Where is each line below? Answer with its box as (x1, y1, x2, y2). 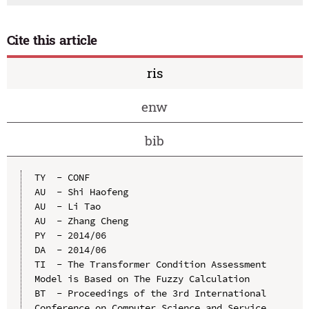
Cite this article (6, 31, 98, 49)
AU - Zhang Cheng (34, 214, 128, 227)
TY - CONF (34, 170, 90, 183)
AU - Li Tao (34, 199, 101, 212)
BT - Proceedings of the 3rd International (34, 286, 266, 299)
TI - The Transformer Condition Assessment (34, 257, 266, 270)
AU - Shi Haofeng (34, 185, 128, 198)
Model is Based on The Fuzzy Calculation (34, 272, 250, 285)
